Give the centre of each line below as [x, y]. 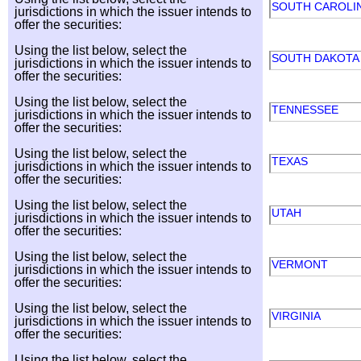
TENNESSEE [307, 110]
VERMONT [301, 264]
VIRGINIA [297, 316]
